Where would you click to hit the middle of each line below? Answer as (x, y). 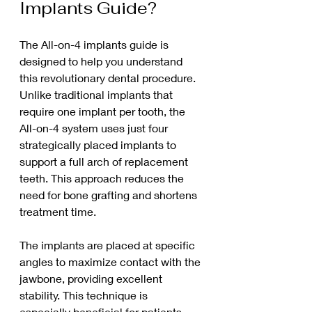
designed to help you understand (102, 61)
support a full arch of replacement (105, 161)
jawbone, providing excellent (92, 278)
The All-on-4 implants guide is (95, 44)
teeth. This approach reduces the (103, 178)
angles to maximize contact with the (111, 262)
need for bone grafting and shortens (110, 195)
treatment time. (58, 211)
